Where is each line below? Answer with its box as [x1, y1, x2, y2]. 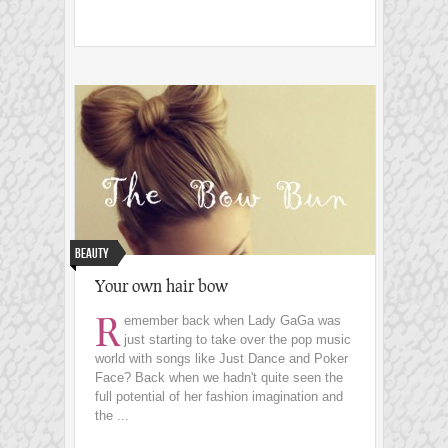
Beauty [75, 245, 109, 263]
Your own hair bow [95, 276, 228, 296]
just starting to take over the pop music [124, 332, 351, 348]
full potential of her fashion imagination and [95, 389, 343, 405]
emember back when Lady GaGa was [124, 313, 341, 329]
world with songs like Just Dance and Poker [95, 351, 348, 367]
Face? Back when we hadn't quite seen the [95, 370, 343, 386]
